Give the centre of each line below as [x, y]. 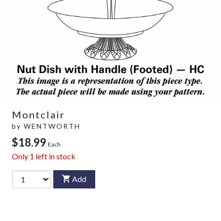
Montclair [38, 114]
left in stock [55, 156]
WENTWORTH [52, 126]
